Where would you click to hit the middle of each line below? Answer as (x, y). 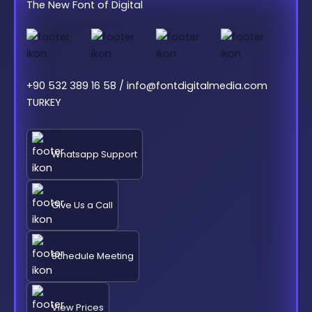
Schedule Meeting (92, 256)
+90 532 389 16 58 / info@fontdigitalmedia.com (147, 86)
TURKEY (44, 103)
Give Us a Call (82, 205)
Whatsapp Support (94, 154)
